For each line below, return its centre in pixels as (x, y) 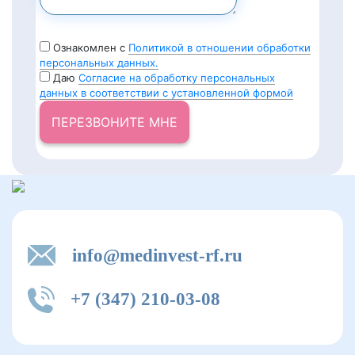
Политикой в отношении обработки (219, 48)
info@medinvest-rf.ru (155, 256)
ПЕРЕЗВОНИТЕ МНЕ (115, 122)
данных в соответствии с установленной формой (166, 93)
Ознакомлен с (89, 48)
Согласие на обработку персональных (177, 78)
